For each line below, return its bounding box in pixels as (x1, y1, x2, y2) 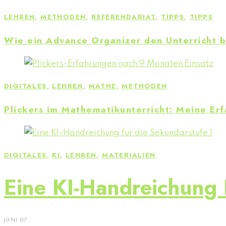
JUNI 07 (4, 215, 28, 224)
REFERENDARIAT (91, 12, 156, 22)
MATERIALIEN (102, 150, 156, 160)
